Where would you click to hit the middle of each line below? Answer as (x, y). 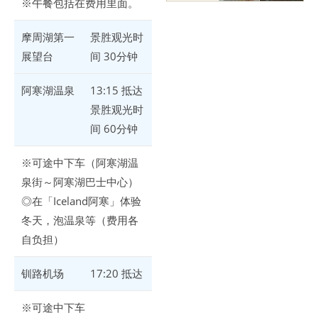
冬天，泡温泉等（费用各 (80, 220)
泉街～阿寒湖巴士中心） (80, 181)
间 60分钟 (114, 128)
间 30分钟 (114, 56)
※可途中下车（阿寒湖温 (80, 162)
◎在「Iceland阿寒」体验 (81, 201)
